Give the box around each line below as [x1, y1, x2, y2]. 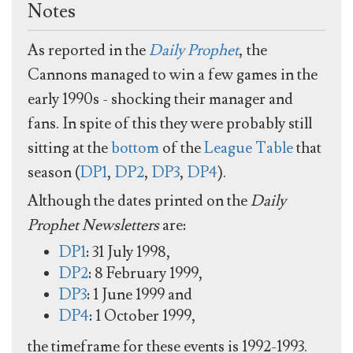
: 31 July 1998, [86, 241, 171, 262]
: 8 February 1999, [88, 262, 203, 284]
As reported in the [28, 39, 149, 61]
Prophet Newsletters [28, 214, 159, 236]
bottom [111, 137, 159, 158]
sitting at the [28, 137, 111, 158]
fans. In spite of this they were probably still [28, 113, 312, 134]
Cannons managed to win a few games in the [28, 64, 318, 85]
